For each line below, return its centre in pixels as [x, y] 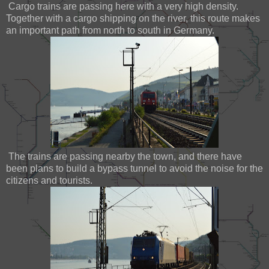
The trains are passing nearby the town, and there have [124, 156]
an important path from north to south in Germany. [110, 30]
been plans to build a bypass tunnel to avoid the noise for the [134, 168]
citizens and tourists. [49, 180]
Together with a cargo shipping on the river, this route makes [133, 18]
